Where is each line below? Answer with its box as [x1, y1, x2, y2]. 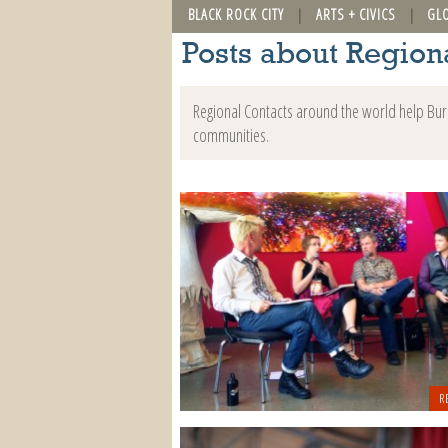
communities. [192, 122, 269, 147]
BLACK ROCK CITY [188, 4, 284, 24]
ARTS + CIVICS [315, 4, 396, 24]
